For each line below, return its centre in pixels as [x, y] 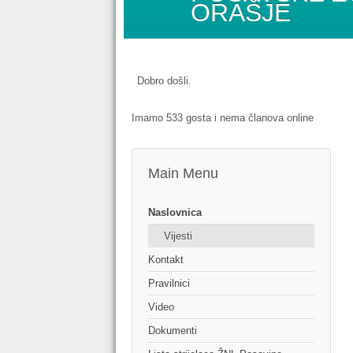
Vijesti [178, 236]
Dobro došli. [164, 81]
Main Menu [183, 174]
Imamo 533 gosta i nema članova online [223, 118]
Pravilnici [169, 284]
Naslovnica [175, 213]
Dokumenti [173, 331]
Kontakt [166, 260]
